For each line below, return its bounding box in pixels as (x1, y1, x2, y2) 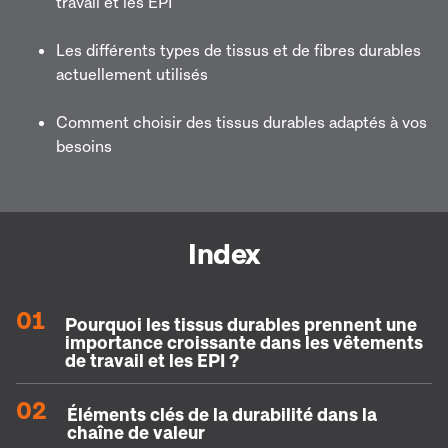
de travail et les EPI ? (65, 348, 239, 371)
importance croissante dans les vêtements (65, 330, 423, 353)
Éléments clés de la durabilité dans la (67, 402, 377, 425)
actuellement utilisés (56, 64, 208, 84)
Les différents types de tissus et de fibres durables (56, 40, 421, 60)
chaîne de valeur (67, 420, 205, 443)
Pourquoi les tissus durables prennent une (65, 312, 417, 335)
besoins (56, 136, 112, 156)
